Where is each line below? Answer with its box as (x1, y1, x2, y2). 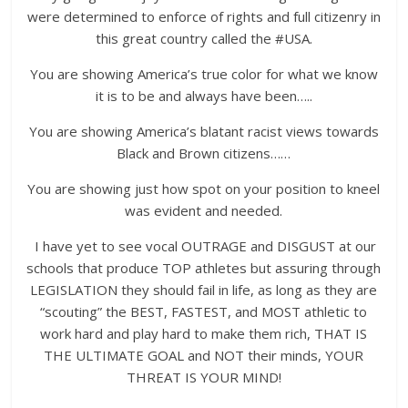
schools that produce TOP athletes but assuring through (26, 259, 382, 278)
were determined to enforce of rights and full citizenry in (26, 7, 381, 26)
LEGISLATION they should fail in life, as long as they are (30, 280, 378, 300)
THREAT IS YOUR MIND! (126, 368, 281, 387)
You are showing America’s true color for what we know (29, 65, 378, 84)
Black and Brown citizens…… (117, 144, 291, 163)
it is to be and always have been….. (95, 87, 312, 106)
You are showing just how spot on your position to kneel (27, 179, 381, 199)
